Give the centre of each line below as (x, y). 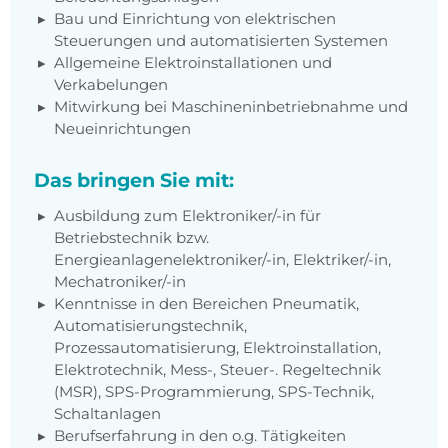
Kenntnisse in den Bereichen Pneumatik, (206, 304)
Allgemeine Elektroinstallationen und (193, 63)
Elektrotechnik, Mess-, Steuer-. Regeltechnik (217, 370)
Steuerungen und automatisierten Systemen (221, 41)
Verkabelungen (111, 85)
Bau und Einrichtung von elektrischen (195, 19)
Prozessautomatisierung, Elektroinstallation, (217, 348)
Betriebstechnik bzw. (131, 238)
